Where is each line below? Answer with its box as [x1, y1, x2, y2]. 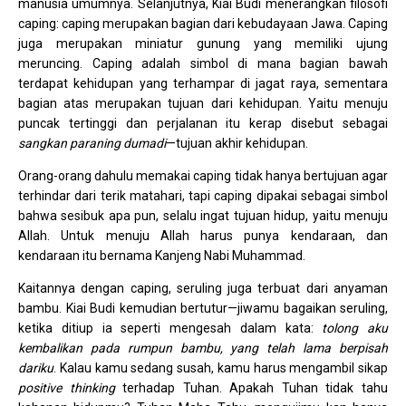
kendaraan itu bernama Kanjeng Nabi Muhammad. [18, 248, 305, 264]
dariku [18, 361, 53, 376]
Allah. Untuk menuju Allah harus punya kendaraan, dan [18, 228, 388, 244]
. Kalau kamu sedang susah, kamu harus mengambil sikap [53, 361, 388, 376]
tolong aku [322, 321, 388, 336]
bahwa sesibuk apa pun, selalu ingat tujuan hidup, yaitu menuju [18, 208, 388, 224]
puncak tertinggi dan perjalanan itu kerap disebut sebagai [18, 116, 388, 131]
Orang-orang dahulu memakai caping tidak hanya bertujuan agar [18, 169, 388, 184]
